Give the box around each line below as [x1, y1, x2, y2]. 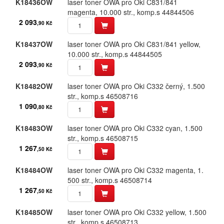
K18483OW [15, 123, 52, 133]
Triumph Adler [40, 32, 85, 42]
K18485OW [15, 207, 52, 217]
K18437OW [15, 39, 52, 49]
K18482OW [15, 81, 52, 91]
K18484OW [15, 165, 52, 175]
